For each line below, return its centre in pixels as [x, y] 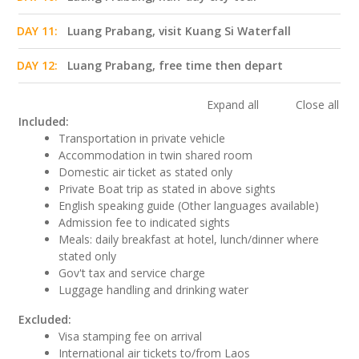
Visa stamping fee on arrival [131, 337]
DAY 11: [37, 31]
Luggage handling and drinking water [154, 290]
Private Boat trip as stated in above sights [167, 189]
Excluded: [45, 320]
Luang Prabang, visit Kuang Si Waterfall [179, 31]
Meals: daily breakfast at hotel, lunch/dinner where [189, 240]
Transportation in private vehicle [142, 139]
